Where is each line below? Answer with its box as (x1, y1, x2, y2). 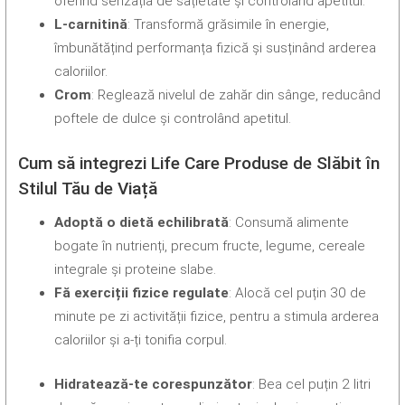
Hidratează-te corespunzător (54, 376, 253, 393)
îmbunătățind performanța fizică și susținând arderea (54, 40, 377, 57)
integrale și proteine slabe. (54, 261, 217, 278)
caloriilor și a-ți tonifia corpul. (54, 332, 228, 349)
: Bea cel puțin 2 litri (252, 376, 372, 393)
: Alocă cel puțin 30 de (229, 285, 367, 302)
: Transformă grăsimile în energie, (127, 16, 330, 33)
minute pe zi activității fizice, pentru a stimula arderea (54, 308, 380, 325)
